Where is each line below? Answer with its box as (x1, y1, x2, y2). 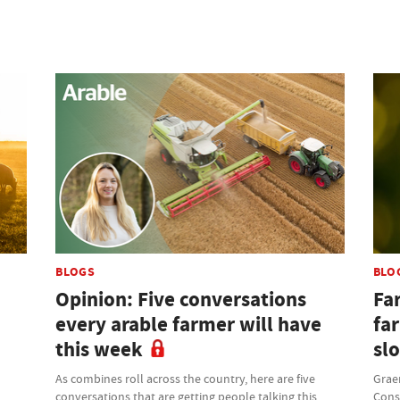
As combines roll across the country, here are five (55, 370, 316, 387)
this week (55, 335, 144, 363)
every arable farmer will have (55, 310, 322, 338)
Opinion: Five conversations (55, 285, 307, 313)
